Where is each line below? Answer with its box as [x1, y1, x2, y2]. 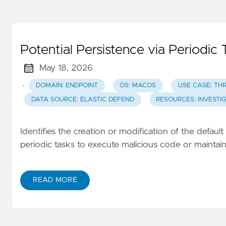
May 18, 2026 [39, 64, 93, 73]
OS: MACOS [120, 82, 156, 89]
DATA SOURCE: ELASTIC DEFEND [31, 96, 134, 103]
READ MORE [33, 177, 77, 184]
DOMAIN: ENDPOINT [35, 82, 98, 89]
